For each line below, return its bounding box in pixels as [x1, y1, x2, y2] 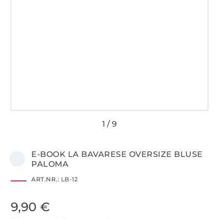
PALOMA [31, 159, 69, 169]
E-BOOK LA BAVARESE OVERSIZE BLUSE [31, 149, 203, 159]
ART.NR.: [31, 175, 60, 183]
